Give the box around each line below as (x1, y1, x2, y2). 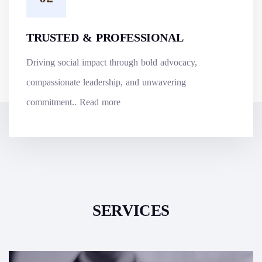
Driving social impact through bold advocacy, (26, 53, 197, 72)
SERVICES (92, 195, 170, 226)
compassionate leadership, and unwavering (26, 73, 186, 92)
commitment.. (26, 93, 80, 112)
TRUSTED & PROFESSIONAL (26, 26, 184, 49)
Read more (80, 93, 120, 112)
